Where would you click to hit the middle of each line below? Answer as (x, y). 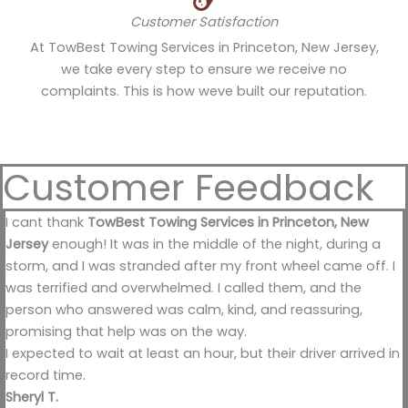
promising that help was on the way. (126, 332)
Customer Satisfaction (204, 22)
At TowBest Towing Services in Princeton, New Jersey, (204, 48)
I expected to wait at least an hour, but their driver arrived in (203, 354)
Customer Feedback (189, 188)
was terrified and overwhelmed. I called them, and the (184, 288)
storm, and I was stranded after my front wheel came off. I (200, 266)
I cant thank (46, 223)
